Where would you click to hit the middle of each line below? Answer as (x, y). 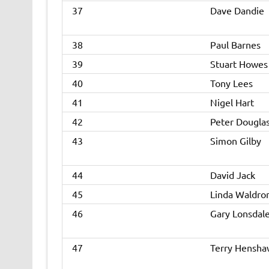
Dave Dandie (237, 11)
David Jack (232, 175)
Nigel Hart (232, 102)
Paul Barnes (235, 45)
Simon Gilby (235, 141)
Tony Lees (231, 83)
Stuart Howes (239, 64)
